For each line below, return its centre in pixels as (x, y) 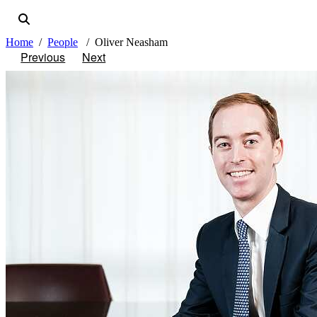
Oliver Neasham (131, 42)
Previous (43, 57)
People (63, 42)
